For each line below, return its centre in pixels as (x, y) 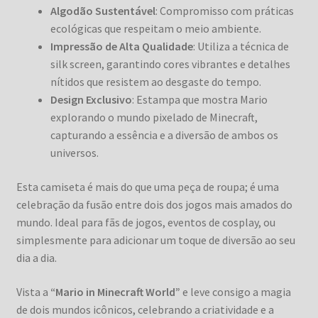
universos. (74, 153)
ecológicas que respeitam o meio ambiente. (155, 29)
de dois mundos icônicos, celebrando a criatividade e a (145, 309)
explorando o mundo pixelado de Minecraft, (154, 117)
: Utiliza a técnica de (241, 46)
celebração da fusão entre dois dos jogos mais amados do (154, 204)
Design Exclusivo (91, 100)
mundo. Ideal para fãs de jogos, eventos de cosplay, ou (146, 222)
